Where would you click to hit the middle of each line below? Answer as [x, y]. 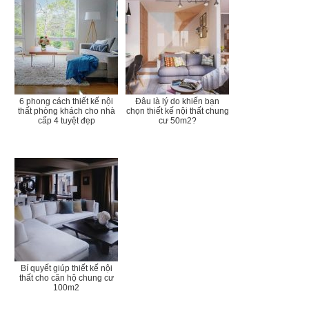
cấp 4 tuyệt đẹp [66, 121]
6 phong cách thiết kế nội [66, 102]
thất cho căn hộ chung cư [66, 278]
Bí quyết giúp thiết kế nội [66, 269]
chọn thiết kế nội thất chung [177, 111]
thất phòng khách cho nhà [66, 111]
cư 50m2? [177, 121]
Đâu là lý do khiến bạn [177, 102]
